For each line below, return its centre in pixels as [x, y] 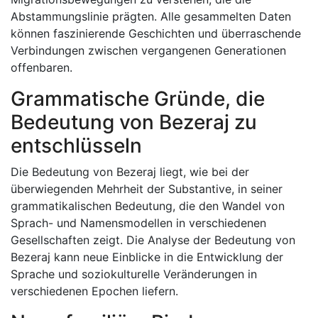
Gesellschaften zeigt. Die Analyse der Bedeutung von [153, 240]
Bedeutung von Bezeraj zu [134, 122]
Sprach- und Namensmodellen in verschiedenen [138, 223]
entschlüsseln [76, 146]
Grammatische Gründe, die [138, 99]
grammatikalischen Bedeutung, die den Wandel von [148, 206]
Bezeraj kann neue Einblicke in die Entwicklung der [147, 257]
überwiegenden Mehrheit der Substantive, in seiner [147, 189]
